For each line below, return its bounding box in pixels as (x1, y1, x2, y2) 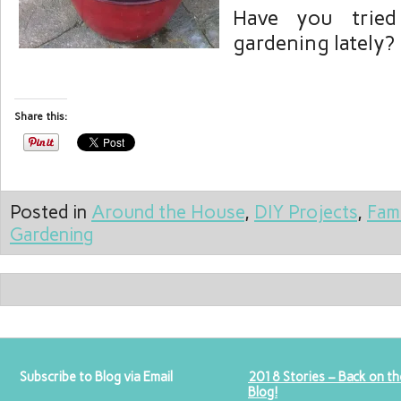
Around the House (91, 200, 244, 224)
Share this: (14, 110, 67, 123)
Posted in (10, 200, 91, 224)
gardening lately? (233, 30, 395, 55)
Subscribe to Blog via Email (20, 369, 173, 386)
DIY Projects (254, 200, 357, 224)
